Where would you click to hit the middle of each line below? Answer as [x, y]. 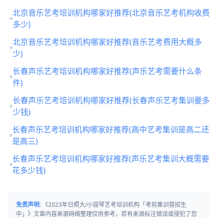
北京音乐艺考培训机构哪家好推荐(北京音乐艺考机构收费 [111, 12]
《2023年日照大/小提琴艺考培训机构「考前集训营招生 [114, 204]
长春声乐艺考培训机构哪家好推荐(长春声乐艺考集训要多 [111, 100]
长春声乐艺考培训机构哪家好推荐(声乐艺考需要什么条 [107, 71]
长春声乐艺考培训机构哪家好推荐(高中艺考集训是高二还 [111, 129]
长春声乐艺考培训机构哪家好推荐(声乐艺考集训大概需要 [111, 158]
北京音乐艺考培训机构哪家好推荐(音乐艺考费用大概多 [107, 42]
